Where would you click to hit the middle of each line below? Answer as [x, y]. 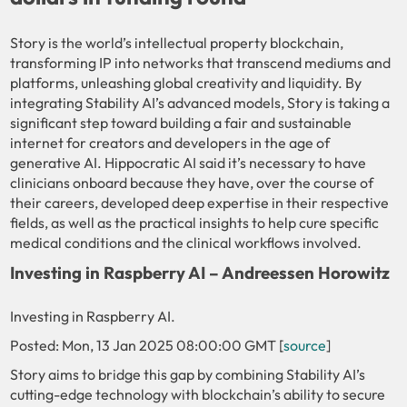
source [305, 345]
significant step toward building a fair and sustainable [181, 122]
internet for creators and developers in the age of [170, 142]
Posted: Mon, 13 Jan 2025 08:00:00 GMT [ [147, 345]
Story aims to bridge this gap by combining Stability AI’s [188, 374]
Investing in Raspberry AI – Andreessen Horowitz [200, 272]
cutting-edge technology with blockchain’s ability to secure [198, 394]
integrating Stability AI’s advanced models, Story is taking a [200, 102]
